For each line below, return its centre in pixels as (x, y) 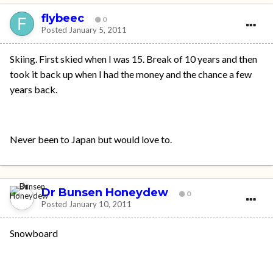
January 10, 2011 (100, 204)
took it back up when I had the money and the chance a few (131, 74)
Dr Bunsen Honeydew (105, 192)
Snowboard (34, 233)
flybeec (63, 18)
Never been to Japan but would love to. (91, 140)
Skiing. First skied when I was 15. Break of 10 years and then (133, 59)
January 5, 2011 (98, 30)
